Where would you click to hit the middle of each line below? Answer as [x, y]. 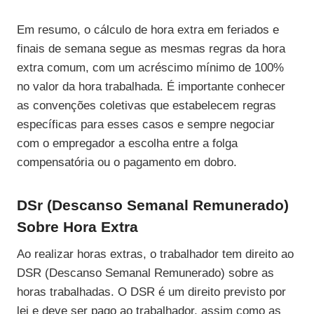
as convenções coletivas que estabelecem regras [146, 105]
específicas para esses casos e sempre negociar [146, 124]
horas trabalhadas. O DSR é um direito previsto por [151, 292]
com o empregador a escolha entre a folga [127, 143]
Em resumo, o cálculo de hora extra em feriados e [148, 29]
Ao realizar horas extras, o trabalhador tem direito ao [155, 254]
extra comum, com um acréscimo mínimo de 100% [150, 67]
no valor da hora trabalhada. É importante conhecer [151, 86]
